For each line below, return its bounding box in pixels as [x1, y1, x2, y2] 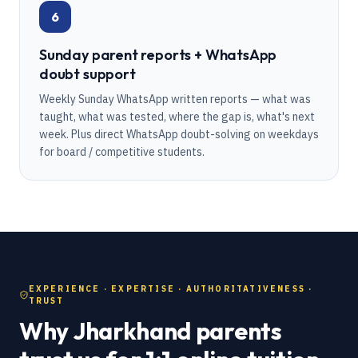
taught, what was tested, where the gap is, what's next [39, 109, 315, 124]
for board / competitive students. [39, 145, 205, 159]
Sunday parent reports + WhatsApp [39, 46, 277, 64]
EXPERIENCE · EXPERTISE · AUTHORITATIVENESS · [28, 284, 313, 294]
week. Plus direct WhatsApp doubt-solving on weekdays [39, 127, 319, 141]
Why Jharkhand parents [19, 316, 282, 346]
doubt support [39, 65, 136, 83]
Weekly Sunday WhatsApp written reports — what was [39, 92, 311, 106]
